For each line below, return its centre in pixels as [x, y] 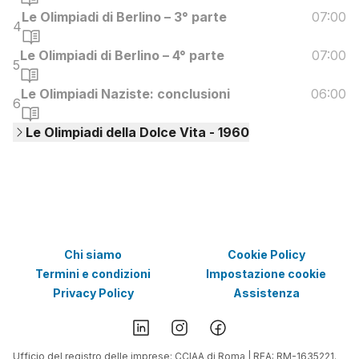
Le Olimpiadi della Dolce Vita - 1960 [137, 132]
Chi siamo [93, 254]
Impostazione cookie [266, 273]
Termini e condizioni [93, 273]
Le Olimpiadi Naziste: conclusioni [125, 93]
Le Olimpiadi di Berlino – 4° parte [122, 55]
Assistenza [266, 292]
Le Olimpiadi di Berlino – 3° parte [124, 16]
